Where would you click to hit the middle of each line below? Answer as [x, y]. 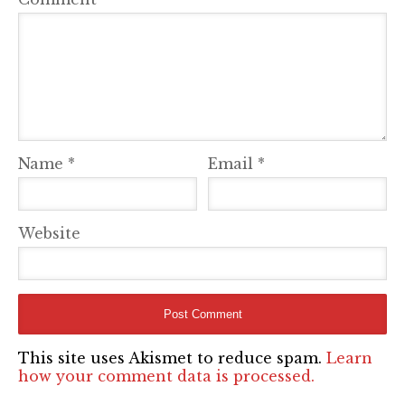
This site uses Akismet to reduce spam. [172, 358]
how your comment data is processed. [166, 377]
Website [49, 234]
